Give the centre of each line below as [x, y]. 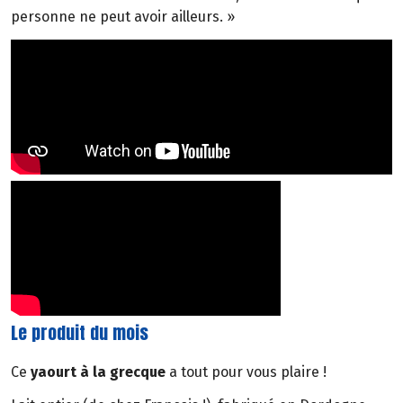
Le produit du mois [80, 333]
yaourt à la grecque [96, 372]
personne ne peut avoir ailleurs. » [123, 17]
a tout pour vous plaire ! [246, 372]
